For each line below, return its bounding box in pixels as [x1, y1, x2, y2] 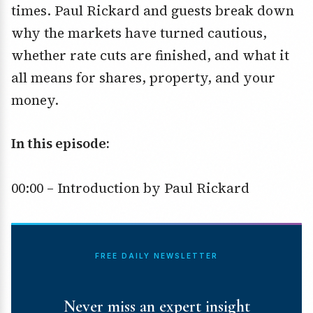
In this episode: [11, 134, 110, 153]
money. [11, 91, 59, 110]
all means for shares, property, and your [11, 68, 275, 87]
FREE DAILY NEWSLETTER [95, 252, 218, 261]
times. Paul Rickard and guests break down [11, 1, 294, 20]
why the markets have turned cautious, [11, 24, 267, 43]
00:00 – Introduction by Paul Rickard [11, 179, 249, 198]
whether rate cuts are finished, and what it [11, 46, 289, 65]
